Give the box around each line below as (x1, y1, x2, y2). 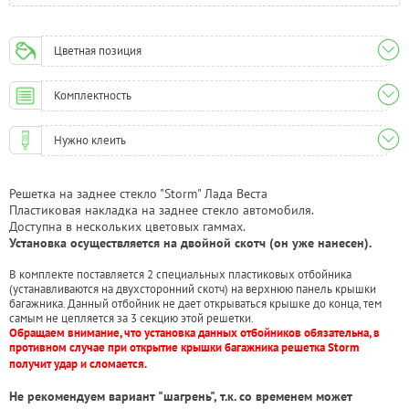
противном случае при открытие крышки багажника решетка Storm (9, 339, 359, 355)
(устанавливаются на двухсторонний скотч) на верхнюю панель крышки (9, 280, 376, 297)
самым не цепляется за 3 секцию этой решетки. (9, 309, 254, 326)
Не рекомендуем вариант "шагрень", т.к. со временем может (9, 387, 352, 404)
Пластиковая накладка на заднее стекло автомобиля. (9, 201, 314, 218)
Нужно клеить (54, 131, 127, 148)
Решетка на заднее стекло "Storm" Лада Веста (9, 184, 267, 202)
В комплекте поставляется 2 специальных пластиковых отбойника (9, 266, 354, 282)
